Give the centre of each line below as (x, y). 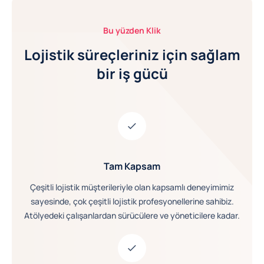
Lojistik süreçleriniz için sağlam (132, 54)
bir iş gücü (132, 73)
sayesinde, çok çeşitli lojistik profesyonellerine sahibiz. (132, 201)
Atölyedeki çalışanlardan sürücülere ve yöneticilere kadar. (132, 215)
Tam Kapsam (132, 166)
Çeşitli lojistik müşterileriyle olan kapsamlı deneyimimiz (132, 187)
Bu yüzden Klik (132, 30)
